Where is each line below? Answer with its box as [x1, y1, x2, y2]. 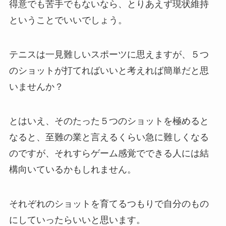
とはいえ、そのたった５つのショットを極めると [9, 116, 209, 127]
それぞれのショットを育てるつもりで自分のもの [9, 198, 209, 209]
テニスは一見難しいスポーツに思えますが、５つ [9, 49, 209, 60]
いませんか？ [9, 82, 64, 92]
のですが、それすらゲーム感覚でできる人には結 [9, 148, 209, 159]
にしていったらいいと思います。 [9, 214, 145, 225]
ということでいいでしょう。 [9, 15, 127, 26]
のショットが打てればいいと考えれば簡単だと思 [9, 66, 209, 76]
